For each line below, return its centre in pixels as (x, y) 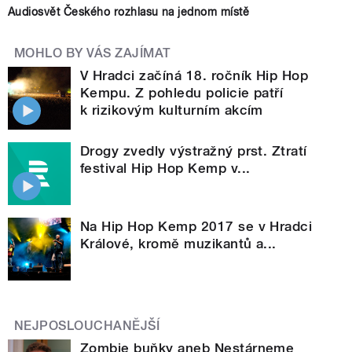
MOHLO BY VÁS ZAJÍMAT (93, 53)
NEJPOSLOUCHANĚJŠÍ (87, 325)
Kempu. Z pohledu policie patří (182, 92)
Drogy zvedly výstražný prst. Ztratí (194, 150)
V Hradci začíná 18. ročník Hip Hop (194, 75)
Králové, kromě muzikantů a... (178, 243)
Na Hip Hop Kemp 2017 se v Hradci (196, 226)
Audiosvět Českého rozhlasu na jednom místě (129, 11)
